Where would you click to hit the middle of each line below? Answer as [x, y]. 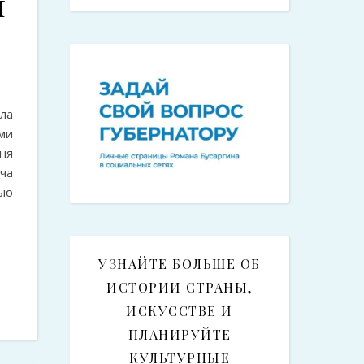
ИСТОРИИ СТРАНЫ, [180, 288]
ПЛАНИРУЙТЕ [180, 335]
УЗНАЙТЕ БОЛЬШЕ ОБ [180, 264]
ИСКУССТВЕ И [180, 311]
